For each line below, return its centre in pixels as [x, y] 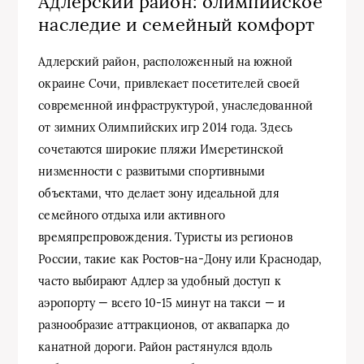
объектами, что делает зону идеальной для [159, 193]
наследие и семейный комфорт [177, 25]
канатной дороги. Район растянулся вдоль [156, 347]
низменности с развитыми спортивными [152, 171]
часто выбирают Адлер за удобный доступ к [160, 281]
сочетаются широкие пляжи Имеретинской [161, 149]
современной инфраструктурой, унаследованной [175, 105]
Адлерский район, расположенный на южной [166, 61]
